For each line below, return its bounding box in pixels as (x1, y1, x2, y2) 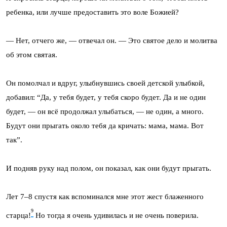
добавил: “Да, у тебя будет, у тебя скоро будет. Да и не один (6, 93, 206, 101)
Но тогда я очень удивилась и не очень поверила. (33, 211, 199, 219)
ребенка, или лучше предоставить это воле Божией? (6, 8, 179, 16)
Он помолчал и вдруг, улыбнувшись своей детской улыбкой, (6, 79, 205, 87)
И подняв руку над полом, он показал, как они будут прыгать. (6, 164, 211, 172)
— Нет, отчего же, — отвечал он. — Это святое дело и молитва (6, 36, 217, 45)
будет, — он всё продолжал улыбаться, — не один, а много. (6, 107, 204, 116)
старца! (6, 211, 31, 219)
